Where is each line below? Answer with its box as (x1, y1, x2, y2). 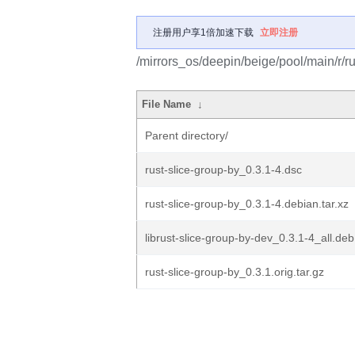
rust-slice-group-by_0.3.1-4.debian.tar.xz (145, 197, 349, 210)
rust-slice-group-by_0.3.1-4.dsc (145, 163, 302, 176)
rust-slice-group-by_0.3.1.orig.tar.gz (145, 265, 324, 278)
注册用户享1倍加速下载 (153, 27, 254, 38)
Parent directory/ (145, 129, 228, 142)
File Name (142, 98, 192, 110)
